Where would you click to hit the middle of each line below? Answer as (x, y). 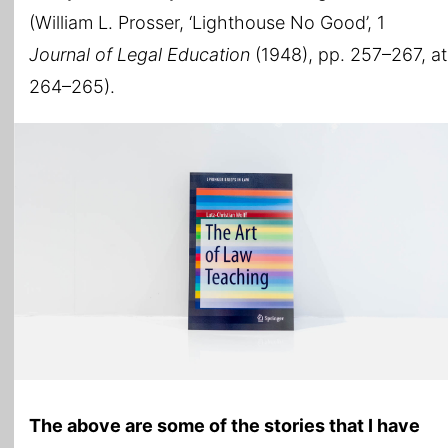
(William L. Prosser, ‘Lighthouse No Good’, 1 (207, 22)
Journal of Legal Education (139, 54)
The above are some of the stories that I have (224, 425)
